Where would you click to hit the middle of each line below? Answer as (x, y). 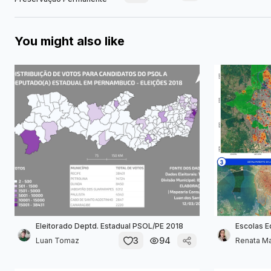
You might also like (70, 41)
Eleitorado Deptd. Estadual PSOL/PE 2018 (109, 226)
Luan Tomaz (57, 240)
